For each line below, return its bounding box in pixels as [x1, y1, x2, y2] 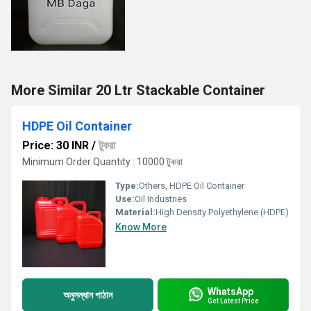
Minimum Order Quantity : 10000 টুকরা [22, 156, 183, 167]
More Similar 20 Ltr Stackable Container [11, 82, 265, 99]
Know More [115, 221, 167, 233]
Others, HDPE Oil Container [139, 180, 244, 191]
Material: [115, 207, 155, 217]
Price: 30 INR [22, 139, 89, 152]
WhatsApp [208, 285, 253, 297]
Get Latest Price [208, 296, 259, 305]
